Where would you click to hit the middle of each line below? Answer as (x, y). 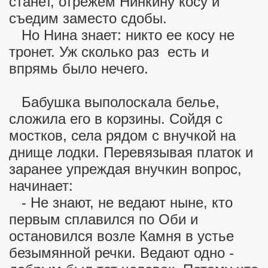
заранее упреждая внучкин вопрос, (125, 169)
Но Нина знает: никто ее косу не (122, 35)
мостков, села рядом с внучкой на (122, 135)
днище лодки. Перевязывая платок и (131, 152)
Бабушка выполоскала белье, (114, 102)
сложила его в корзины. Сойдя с (116, 119)
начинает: (41, 186)
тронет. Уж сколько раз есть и (109, 52)
